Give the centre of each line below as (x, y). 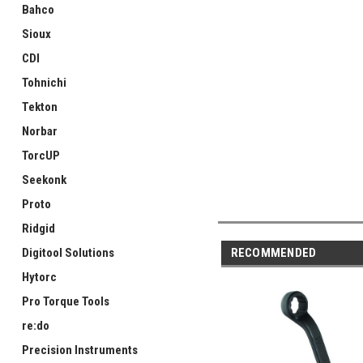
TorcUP (41, 156)
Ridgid (38, 228)
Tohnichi (44, 83)
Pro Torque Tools (66, 301)
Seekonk (44, 180)
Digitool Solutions (68, 253)
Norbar (40, 131)
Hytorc (39, 277)
